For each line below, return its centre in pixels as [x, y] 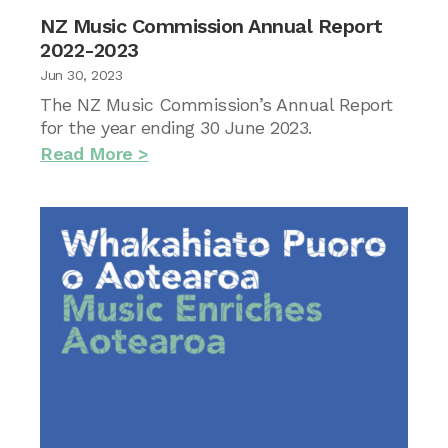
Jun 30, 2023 [81, 75]
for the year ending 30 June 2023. [176, 127]
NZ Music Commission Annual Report [211, 26]
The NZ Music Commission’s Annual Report [216, 104]
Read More [86, 153]
